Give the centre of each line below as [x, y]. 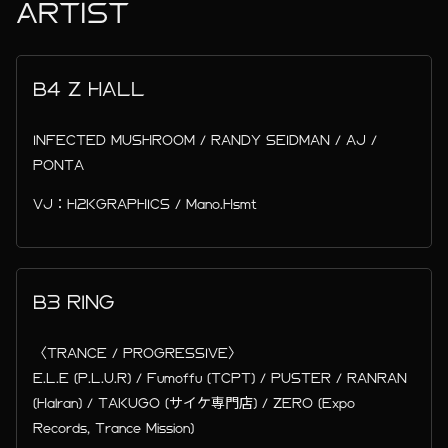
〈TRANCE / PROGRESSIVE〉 [138, 353]
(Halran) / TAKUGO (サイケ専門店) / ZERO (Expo [194, 403]
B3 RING [74, 302]
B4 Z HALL [89, 89]
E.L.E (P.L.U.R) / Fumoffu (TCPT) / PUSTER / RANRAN [220, 378]
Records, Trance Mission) [114, 428]
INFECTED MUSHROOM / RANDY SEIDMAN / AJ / [205, 140]
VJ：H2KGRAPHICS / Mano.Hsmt [145, 204]
